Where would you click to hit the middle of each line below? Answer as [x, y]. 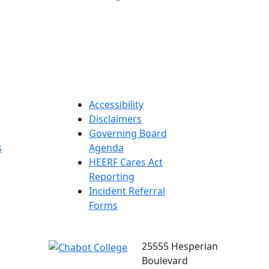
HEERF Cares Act [126, 162]
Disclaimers [115, 119]
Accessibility [116, 104]
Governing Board [128, 133]
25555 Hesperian [180, 246]
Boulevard [165, 260]
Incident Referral [127, 191]
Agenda [106, 147]
